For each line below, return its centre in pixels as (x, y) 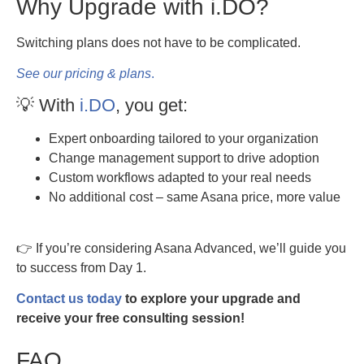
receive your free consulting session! (130, 318)
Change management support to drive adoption (184, 158)
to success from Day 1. (81, 267)
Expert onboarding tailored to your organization (184, 139)
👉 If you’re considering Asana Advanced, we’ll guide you (181, 248)
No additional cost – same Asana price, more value (195, 197)
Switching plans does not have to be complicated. (158, 42)
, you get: (152, 106)
